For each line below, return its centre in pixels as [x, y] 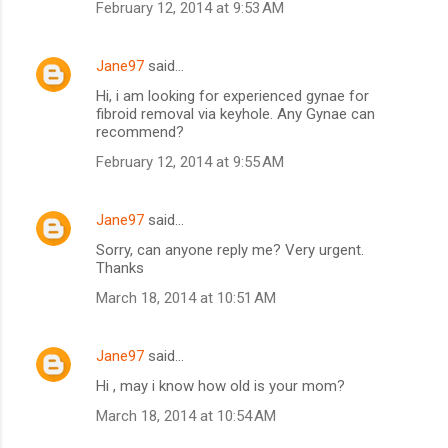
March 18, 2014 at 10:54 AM [186, 416]
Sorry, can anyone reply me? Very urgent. [230, 250]
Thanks [120, 268]
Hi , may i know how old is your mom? [220, 386]
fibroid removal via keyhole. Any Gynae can [235, 114]
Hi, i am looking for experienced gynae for [232, 96]
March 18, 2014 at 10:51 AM [186, 298]
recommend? [140, 132]
